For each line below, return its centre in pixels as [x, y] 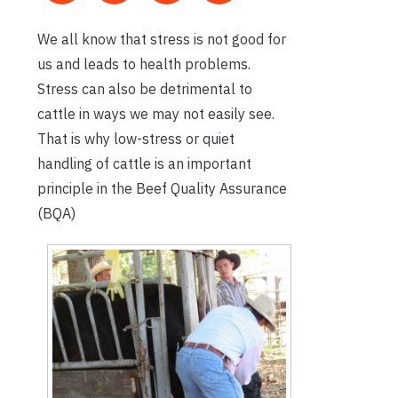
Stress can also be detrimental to [145, 88]
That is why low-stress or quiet [136, 138]
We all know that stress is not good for [162, 39]
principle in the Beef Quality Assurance [162, 188]
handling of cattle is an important [144, 163]
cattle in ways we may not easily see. [156, 113]
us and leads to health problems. [144, 64]
